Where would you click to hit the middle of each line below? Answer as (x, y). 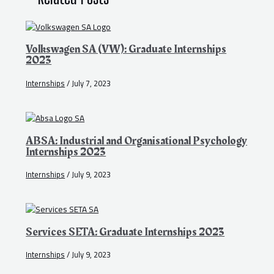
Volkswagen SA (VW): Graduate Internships (126, 50)
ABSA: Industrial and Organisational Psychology (137, 141)
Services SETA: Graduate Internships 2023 (125, 232)
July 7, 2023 (91, 83)
